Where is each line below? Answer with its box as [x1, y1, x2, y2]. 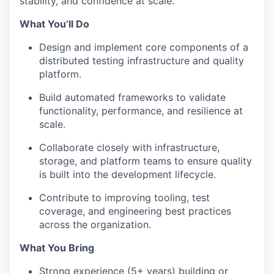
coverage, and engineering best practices [39, 205, 231, 217]
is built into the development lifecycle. [39, 168, 216, 180]
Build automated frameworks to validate [39, 91, 226, 103]
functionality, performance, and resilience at [39, 105, 243, 117]
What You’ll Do [20, 18, 89, 30]
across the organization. [39, 218, 151, 231]
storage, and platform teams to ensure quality [39, 155, 252, 167]
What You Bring [20, 242, 94, 254]
